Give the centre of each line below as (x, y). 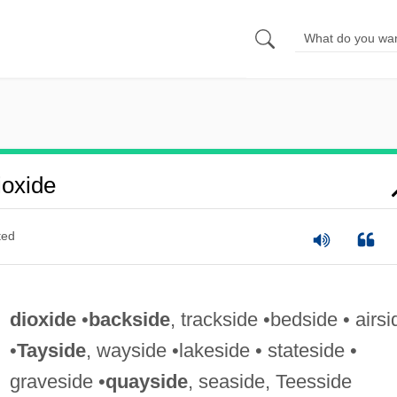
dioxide (43, 319)
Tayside (51, 350)
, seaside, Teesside (269, 381)
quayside (146, 381)
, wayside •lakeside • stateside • (221, 350)
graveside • (57, 381)
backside (129, 319)
